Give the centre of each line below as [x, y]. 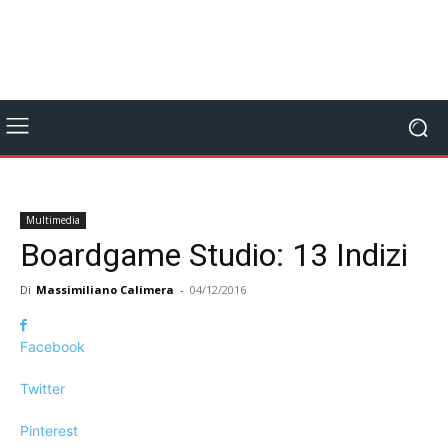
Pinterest [49, 430]
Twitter [42, 388]
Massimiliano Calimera [105, 289]
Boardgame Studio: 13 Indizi [214, 255]
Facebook [52, 346]
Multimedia [53, 220]
